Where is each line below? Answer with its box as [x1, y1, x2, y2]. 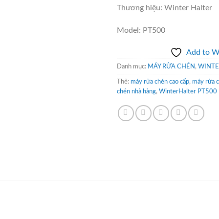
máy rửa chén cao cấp [131, 79, 189, 85]
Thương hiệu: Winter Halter [117, 3, 212, 12]
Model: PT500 [117, 26, 165, 34]
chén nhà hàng [117, 88, 156, 95]
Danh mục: [117, 64, 148, 70]
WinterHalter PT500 [159, 88, 217, 95]
